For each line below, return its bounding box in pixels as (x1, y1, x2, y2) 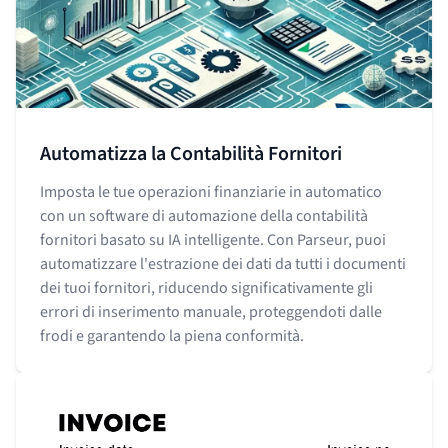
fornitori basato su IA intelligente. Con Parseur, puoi (40, 228, 386, 251)
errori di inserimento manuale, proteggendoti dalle (40, 300, 382, 323)
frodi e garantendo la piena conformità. (40, 324, 304, 347)
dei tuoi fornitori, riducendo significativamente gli (40, 276, 373, 299)
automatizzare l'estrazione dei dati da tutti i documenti (40, 252, 406, 275)
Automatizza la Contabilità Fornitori (40, 139, 342, 168)
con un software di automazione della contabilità (40, 204, 368, 227)
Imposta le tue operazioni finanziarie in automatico (40, 180, 382, 203)
